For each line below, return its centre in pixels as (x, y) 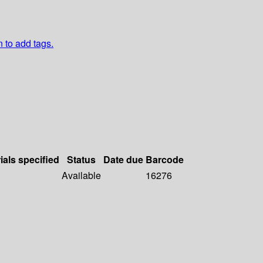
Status (81, 160)
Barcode (165, 160)
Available (81, 176)
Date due (123, 160)
